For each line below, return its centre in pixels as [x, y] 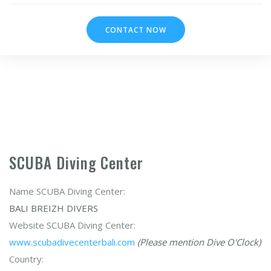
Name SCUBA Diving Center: [67, 191]
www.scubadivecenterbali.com [72, 242]
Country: [26, 259]
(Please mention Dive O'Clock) [199, 242]
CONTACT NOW [135, 30]
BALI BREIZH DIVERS [54, 208]
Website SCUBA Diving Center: [72, 225]
